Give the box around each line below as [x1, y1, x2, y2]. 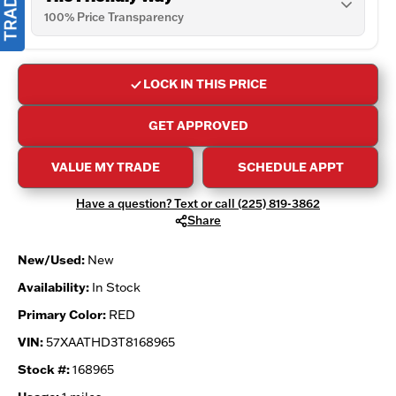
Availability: [18, 278, 89, 295]
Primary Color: [18, 306, 106, 323]
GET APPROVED [148, 118, 248, 134]
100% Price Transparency [44, 10, 184, 25]
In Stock [89, 278, 141, 295]
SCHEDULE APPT [237, 159, 344, 176]
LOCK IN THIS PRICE [143, 76, 267, 93]
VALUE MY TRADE [51, 159, 160, 176]
